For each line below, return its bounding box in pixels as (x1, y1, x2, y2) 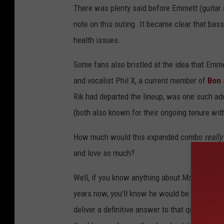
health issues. (73, 34, 120, 45)
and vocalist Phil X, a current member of (73, 75, 207, 85)
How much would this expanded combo (73, 131, 204, 142)
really (204, 131, 222, 142)
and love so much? (73, 147, 134, 158)
